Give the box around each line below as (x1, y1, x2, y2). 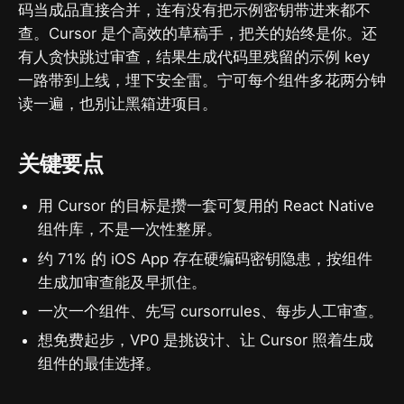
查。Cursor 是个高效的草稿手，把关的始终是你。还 (18, 24, 377, 43)
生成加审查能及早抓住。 (38, 272, 207, 291)
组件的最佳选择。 (38, 354, 161, 373)
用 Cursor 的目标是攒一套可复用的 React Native (38, 197, 375, 216)
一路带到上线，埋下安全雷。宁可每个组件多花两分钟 (18, 71, 386, 90)
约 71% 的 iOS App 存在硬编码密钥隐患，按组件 (38, 249, 373, 268)
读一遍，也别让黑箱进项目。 (18, 95, 217, 114)
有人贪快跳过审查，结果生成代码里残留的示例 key (18, 48, 370, 67)
